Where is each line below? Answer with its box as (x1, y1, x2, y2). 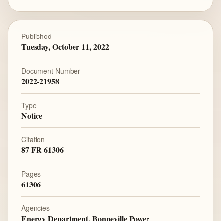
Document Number (21, 65, 80, 75)
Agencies (21, 203, 50, 213)
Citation (21, 134, 45, 145)
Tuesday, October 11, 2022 (21, 41, 109, 53)
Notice (21, 110, 42, 121)
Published (21, 31, 52, 41)
